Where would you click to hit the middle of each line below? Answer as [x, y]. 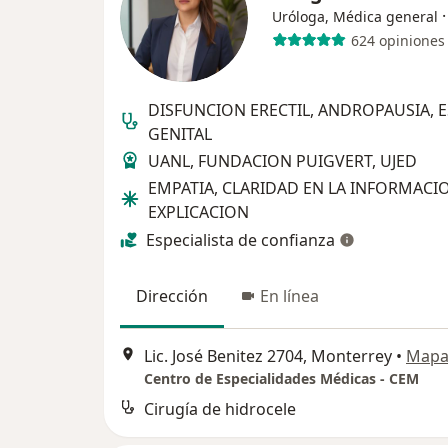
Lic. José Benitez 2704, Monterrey [268, 355]
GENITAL [180, 134]
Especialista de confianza [240, 240]
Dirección [172, 296]
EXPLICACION [198, 212]
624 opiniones [397, 40]
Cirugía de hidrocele [220, 408]
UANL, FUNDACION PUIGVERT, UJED [282, 161]
